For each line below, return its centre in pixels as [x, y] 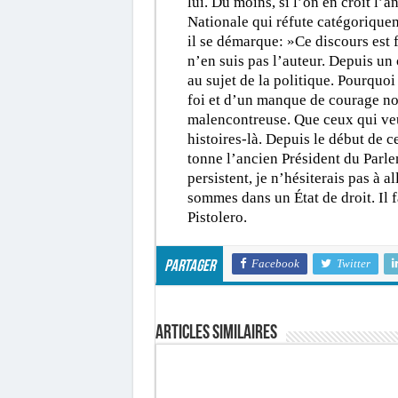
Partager [189, 267]
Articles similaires [216, 333]
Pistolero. [217, 217]
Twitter [353, 263]
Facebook [275, 263]
